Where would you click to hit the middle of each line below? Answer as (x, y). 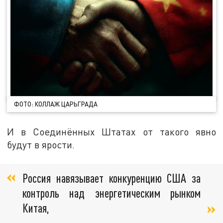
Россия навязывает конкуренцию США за (111, 178)
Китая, (36, 208)
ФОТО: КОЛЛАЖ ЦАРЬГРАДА (56, 104)
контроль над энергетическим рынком (111, 193)
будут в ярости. (41, 144)
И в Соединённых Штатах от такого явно (111, 131)
